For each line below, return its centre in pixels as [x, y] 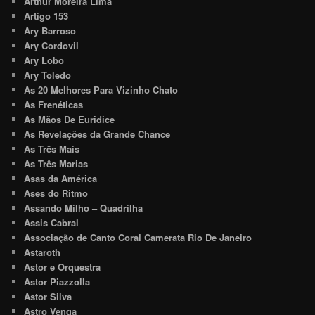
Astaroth [43, 252]
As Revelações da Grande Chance [97, 134]
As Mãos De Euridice [70, 119]
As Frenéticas [54, 104]
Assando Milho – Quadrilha [84, 207]
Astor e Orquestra [63, 266]
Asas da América [61, 178]
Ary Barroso [50, 30]
